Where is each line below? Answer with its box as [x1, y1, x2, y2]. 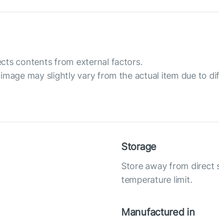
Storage [121, 141, 157, 153]
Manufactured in [121, 206, 195, 218]
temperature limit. [121, 175, 193, 185]
